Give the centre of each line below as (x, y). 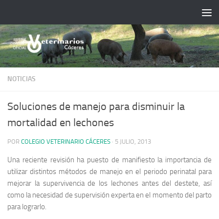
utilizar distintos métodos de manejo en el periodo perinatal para (109, 171)
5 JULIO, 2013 (133, 141)
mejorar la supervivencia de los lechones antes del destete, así (109, 183)
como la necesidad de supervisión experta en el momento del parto (109, 195)
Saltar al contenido (45, 14)
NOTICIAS (22, 79)
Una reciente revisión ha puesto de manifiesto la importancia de (109, 160)
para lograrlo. (27, 207)
